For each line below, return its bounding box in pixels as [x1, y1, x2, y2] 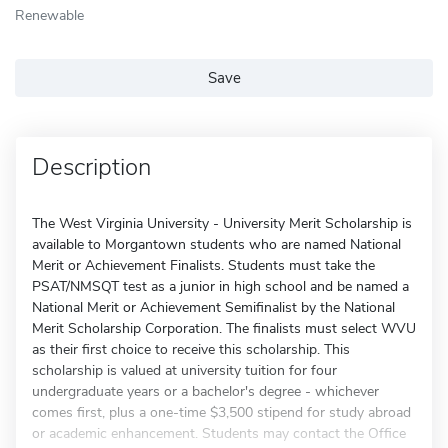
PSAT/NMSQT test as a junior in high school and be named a [32, 277, 409, 296]
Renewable [15, 5, 84, 25]
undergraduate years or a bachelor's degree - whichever [32, 382, 379, 401]
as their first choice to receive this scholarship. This [32, 340, 350, 359]
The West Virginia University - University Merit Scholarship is [32, 214, 412, 233]
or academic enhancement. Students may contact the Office [32, 424, 406, 443]
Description [32, 151, 151, 183]
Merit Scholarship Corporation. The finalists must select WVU [32, 319, 416, 338]
